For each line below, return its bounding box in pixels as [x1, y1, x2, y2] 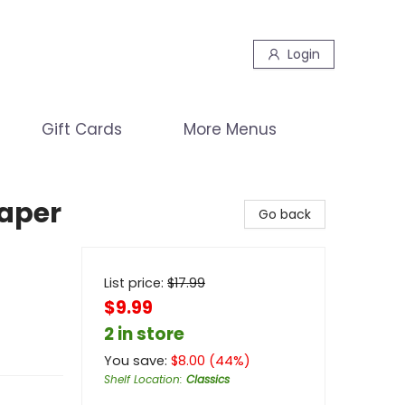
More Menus [184, 118, 277, 140]
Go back [259, 205, 311, 223]
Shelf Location [104, 372, 180, 387]
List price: [104, 274, 167, 292]
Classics [186, 372, 230, 387]
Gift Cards [42, 118, 122, 140]
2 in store [104, 322, 184, 346]
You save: [104, 352, 171, 370]
